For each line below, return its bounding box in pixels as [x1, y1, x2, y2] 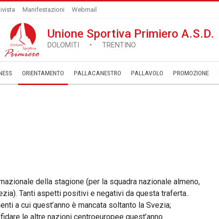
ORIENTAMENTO [22, 69, 64, 77]
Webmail [72, 6, 97, 13]
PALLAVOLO [131, 69, 163, 77]
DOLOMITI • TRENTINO [47, 41, 136, 49]
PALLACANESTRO [74, 69, 121, 77]
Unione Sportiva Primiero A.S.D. [47, 27, 214, 41]
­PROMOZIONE [173, 69, 209, 77]
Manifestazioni [22, 6, 65, 13]
